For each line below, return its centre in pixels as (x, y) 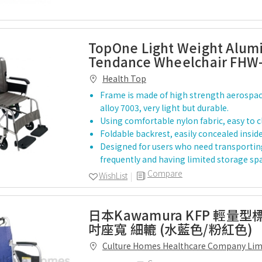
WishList (113, 175)
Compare (165, 173)
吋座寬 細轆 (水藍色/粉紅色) (171, 229)
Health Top (124, 78)
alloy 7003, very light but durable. (164, 108)
